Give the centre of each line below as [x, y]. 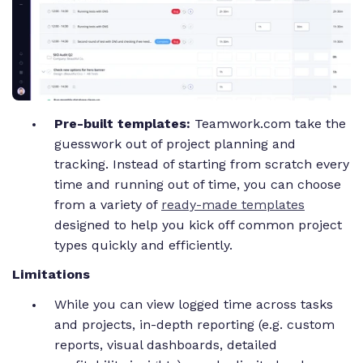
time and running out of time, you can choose [198, 184]
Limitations [51, 275]
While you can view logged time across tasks [194, 305]
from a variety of [108, 204]
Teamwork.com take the [270, 123]
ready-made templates [233, 204]
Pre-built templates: [124, 123]
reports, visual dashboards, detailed [166, 345]
